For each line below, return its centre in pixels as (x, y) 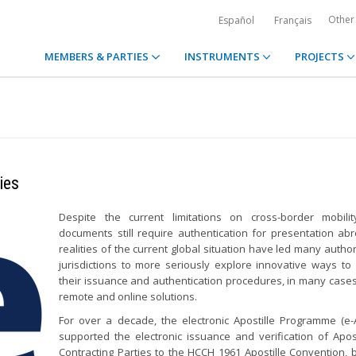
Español (236, 20)
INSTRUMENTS (223, 56)
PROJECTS (320, 56)
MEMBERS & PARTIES (98, 56)
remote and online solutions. (128, 296)
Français (293, 20)
